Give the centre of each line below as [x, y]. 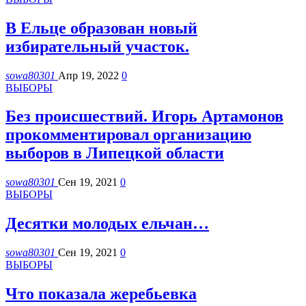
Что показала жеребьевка [101, 294]
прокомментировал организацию [128, 135]
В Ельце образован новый [101, 28]
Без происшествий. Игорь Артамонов [144, 116]
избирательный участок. [97, 46]
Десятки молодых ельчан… [107, 224]
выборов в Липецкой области [115, 153]
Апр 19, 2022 [88, 75]
